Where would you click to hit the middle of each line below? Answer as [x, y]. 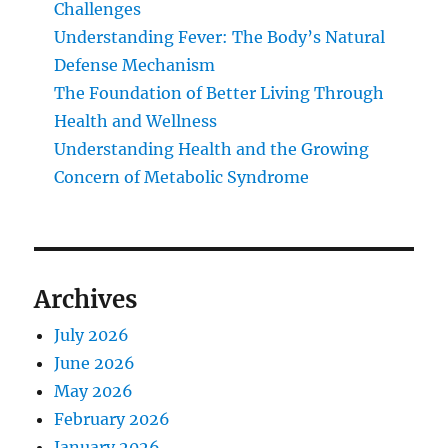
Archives [86, 300]
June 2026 [95, 363]
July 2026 [92, 335]
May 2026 [94, 391]
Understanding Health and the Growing [212, 149]
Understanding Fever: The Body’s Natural [220, 37]
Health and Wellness [136, 121]
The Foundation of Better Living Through [219, 93]
